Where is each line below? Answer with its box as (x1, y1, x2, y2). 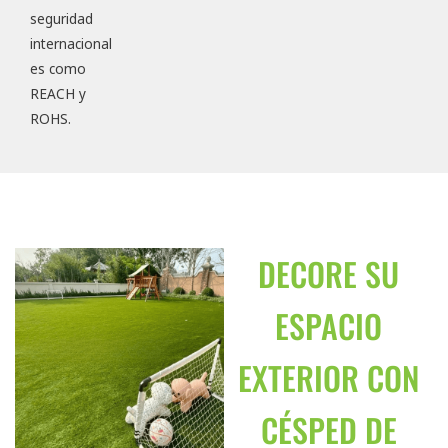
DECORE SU (258, 250, 399, 298)
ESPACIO (275, 302, 382, 350)
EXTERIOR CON (238, 354, 419, 402)
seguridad (30, 9, 93, 29)
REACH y (30, 84, 86, 104)
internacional (30, 34, 112, 54)
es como (30, 59, 86, 79)
